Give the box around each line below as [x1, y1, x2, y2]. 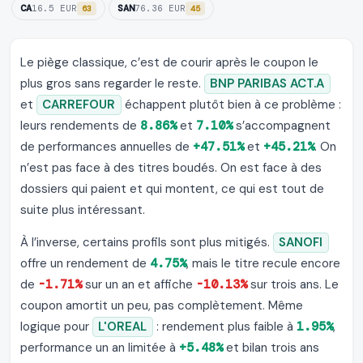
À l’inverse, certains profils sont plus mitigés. [20, 234, 273, 251]
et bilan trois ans [223, 340, 319, 357]
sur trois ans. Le [247, 276, 339, 293]
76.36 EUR [135, 2, 186, 15]
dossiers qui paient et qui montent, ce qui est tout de [20, 181, 324, 198]
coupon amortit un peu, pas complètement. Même [20, 297, 303, 314]
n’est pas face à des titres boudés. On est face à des [20, 160, 322, 177]
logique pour [20, 318, 92, 335]
